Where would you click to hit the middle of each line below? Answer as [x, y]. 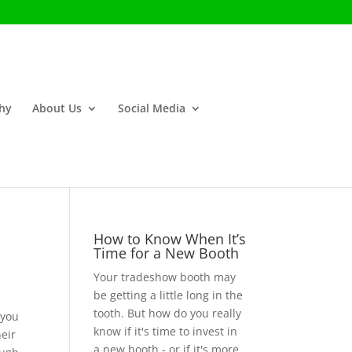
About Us [57, 108]
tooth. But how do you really [168, 313]
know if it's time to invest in [166, 331]
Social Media [151, 108]
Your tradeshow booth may [165, 277]
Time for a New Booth [167, 253]
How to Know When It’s [170, 239]
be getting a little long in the [169, 295]
